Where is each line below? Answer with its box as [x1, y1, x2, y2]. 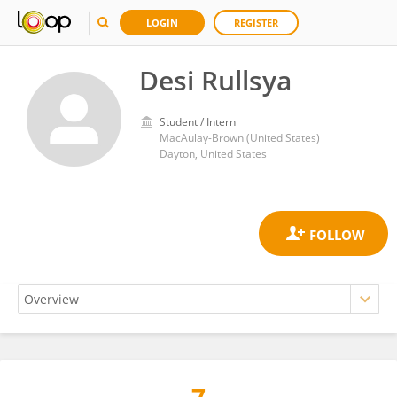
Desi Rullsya [139, 62, 292, 98]
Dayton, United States [160, 146, 267, 161]
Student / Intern [160, 114, 236, 129]
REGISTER [234, 16, 278, 29]
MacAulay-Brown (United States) [160, 130, 320, 145]
